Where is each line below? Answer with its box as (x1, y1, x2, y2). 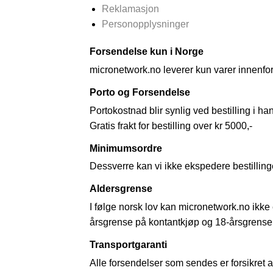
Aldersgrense (90, 183, 152, 194)
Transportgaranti (90, 239, 167, 250)
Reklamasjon (102, 4, 159, 14)
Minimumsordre (90, 143, 162, 154)
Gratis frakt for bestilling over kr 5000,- (90, 120, 252, 131)
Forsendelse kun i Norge (90, 46, 204, 57)
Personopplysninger (102, 19, 189, 29)
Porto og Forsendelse (90, 87, 190, 97)
